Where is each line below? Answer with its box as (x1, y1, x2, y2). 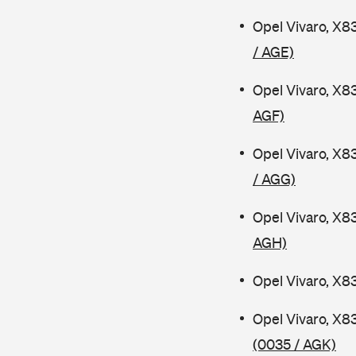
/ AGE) (253, 44, 294, 60)
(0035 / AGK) (253, 336, 336, 353)
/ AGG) (253, 171, 296, 188)
